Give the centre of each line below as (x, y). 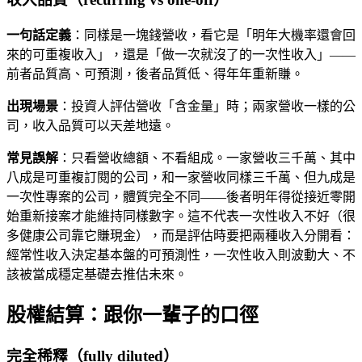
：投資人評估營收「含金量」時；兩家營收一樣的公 (207, 106)
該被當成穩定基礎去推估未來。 (97, 274)
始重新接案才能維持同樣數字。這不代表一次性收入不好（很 (181, 216)
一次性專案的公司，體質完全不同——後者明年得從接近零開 (181, 196)
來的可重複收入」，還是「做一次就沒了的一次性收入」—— (181, 54)
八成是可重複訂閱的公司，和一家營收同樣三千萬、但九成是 (181, 177)
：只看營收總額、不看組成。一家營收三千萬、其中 (207, 158)
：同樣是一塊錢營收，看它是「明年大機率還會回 (213, 35)
